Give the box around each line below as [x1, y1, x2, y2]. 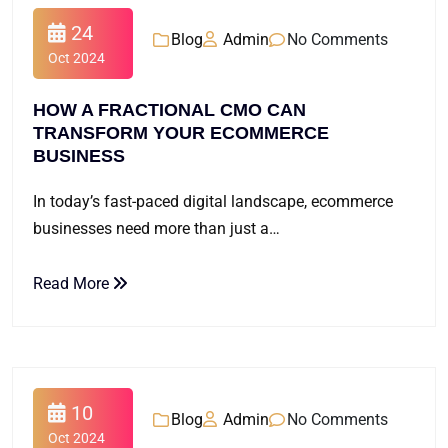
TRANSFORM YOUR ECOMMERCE [33, 123, 329, 143]
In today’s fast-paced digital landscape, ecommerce [33, 192, 393, 211]
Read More [33, 274, 113, 293]
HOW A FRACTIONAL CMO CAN [33, 100, 306, 120]
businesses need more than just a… [33, 219, 280, 238]
